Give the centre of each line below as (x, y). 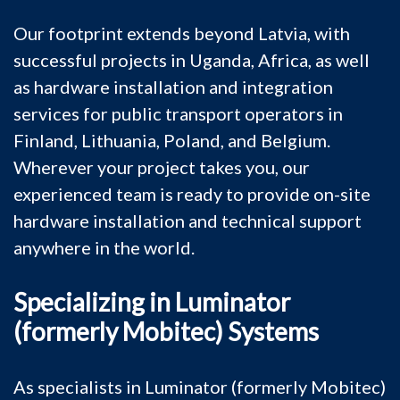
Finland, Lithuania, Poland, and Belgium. (172, 140)
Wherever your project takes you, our (162, 167)
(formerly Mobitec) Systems (166, 331)
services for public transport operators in (178, 113)
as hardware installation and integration (173, 87)
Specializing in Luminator (152, 302)
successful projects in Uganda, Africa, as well (192, 60)
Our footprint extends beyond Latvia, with (182, 33)
